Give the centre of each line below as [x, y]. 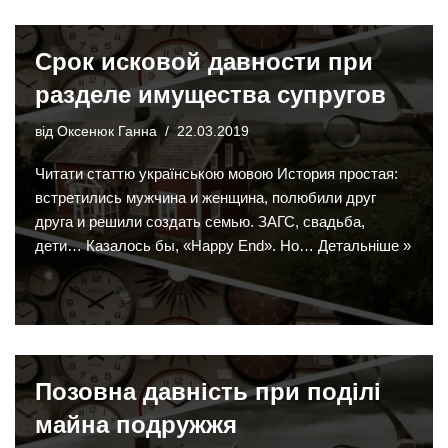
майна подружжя [136, 425]
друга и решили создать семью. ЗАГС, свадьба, [200, 222]
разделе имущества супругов [210, 95]
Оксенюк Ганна [107, 132]
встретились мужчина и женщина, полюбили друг [205, 198]
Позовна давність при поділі [208, 392]
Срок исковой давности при [204, 62]
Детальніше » [364, 246]
